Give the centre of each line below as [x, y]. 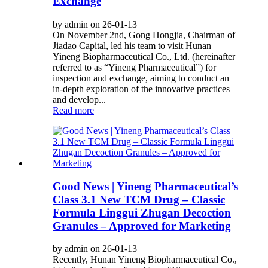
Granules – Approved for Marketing [142, 226]
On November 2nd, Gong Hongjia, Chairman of [144, 35]
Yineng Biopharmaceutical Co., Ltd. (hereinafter [144, 57]
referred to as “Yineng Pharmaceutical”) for [134, 68]
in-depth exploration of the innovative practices [141, 89]
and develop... [79, 100]
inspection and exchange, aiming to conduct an [141, 78]
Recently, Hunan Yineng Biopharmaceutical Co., [145, 260]
